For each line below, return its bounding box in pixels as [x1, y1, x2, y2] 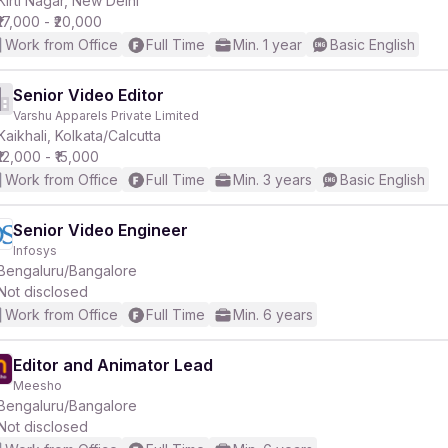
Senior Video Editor [13, 85, 164, 105]
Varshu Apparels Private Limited [13, 108, 199, 123]
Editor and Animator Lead [13, 355, 213, 375]
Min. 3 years [233, 171, 312, 188]
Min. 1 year [233, 36, 302, 53]
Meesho [13, 378, 62, 393]
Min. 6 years [233, 306, 313, 323]
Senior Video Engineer [13, 220, 188, 240]
